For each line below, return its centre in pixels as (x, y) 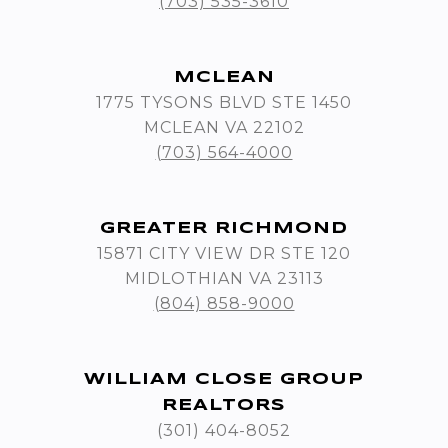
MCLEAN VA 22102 (224, 128)
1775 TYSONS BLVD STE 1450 (224, 103)
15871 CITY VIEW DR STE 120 (224, 254)
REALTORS (224, 406)
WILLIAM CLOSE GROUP (224, 380)
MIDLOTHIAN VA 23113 (224, 279)
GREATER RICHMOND (224, 229)
